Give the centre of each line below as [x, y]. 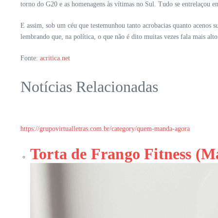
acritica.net [55, 58]
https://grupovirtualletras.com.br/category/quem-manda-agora [105, 129]
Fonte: [30, 58]
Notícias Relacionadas [89, 87]
